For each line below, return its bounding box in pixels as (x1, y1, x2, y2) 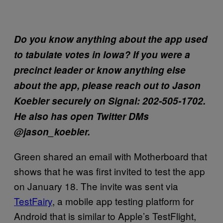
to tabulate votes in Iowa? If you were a (14, 48, 190, 61)
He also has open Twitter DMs (14, 110, 149, 123)
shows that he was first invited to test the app (14, 164, 205, 178)
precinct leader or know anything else (14, 63, 186, 77)
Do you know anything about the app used (14, 32, 208, 46)
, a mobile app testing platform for (52, 194, 194, 208)
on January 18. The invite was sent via (14, 179, 178, 193)
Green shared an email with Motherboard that (14, 149, 207, 163)
